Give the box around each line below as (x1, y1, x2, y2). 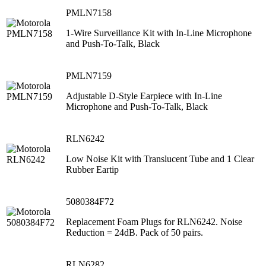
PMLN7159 (66, 71, 112, 81)
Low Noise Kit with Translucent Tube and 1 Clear (66, 154, 254, 164)
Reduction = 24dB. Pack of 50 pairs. (66, 227, 203, 238)
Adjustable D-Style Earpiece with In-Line (66, 91, 222, 102)
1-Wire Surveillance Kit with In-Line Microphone (66, 28, 252, 39)
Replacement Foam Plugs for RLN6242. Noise (66, 217, 242, 227)
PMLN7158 (66, 8, 112, 18)
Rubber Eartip (66, 164, 119, 175)
